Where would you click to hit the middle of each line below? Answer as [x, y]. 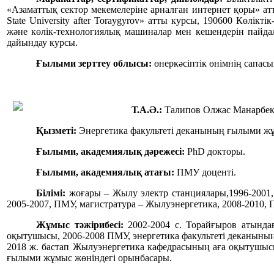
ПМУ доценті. [206, 172]
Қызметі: [56, 131]
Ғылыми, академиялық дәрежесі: [110, 152]
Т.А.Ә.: [147, 110]
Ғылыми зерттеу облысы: [94, 64]
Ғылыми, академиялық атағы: [106, 172]
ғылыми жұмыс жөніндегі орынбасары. [89, 258]
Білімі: [51, 193]
